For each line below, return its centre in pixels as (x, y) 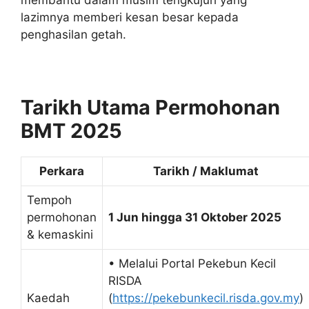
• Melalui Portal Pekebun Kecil (192, 263)
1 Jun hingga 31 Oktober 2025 (195, 217)
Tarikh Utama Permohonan (150, 107)
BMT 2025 (71, 130)
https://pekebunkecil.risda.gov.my (206, 298)
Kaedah (48, 298)
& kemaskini (60, 234)
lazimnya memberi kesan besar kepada (130, 17)
